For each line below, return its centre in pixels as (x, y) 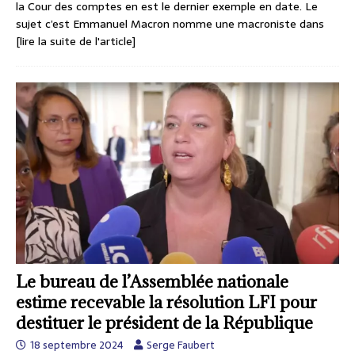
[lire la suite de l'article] (76, 41)
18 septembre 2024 (77, 345)
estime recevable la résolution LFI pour (166, 302)
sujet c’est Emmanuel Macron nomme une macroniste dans (170, 23)
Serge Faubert (181, 345)
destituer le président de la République (164, 323)
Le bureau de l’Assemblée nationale (152, 281)
